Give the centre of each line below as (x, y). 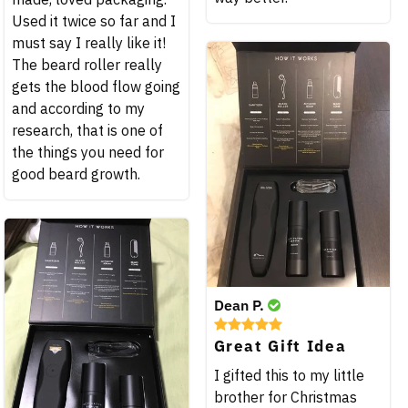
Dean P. (240, 305)
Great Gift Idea (280, 346)
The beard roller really (87, 64)
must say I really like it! (89, 42)
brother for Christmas (285, 397)
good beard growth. (76, 173)
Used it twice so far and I (94, 20)
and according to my (78, 108)
